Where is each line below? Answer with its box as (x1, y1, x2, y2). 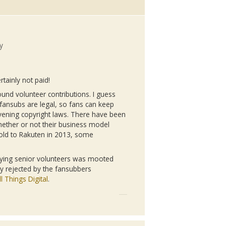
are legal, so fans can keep (25, 99, 115, 109)
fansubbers (55, 164, 92, 174)
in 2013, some (45, 130, 94, 140)
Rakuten (19, 130, 45, 140)
